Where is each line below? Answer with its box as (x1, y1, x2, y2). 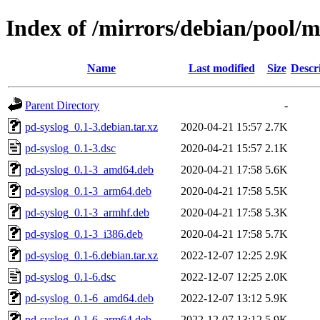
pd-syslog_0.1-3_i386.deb (25, 227, 143, 240)
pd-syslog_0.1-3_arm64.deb (25, 184, 151, 197)
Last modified (188, 61, 255, 74)
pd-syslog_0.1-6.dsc (25, 270, 116, 283)
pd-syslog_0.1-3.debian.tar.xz (25, 120, 158, 133)
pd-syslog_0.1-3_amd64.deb (25, 163, 154, 176)
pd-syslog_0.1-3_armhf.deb (25, 206, 149, 219)
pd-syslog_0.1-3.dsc (25, 141, 116, 154)
